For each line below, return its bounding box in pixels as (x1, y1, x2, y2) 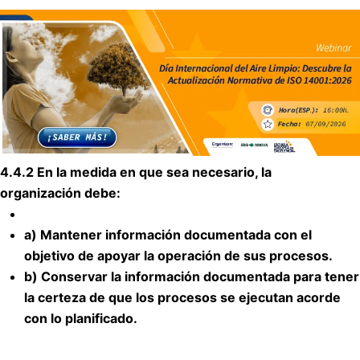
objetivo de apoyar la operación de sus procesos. (24, 247, 333, 264)
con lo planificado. (24, 309, 137, 326)
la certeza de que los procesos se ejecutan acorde (24, 288, 341, 305)
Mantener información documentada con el (40, 226, 312, 243)
